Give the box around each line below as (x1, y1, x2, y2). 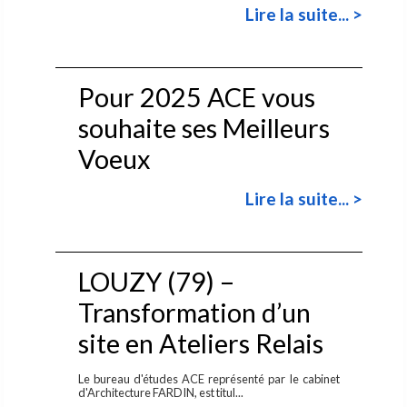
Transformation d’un (77, 296, 311, 328)
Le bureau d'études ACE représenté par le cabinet (78, 371, 340, 386)
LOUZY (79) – (77, 265, 234, 297)
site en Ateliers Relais (77, 327, 323, 359)
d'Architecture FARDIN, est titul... (78, 384, 244, 400)
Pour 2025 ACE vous (77, 81, 315, 113)
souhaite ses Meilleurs (77, 112, 330, 144)
